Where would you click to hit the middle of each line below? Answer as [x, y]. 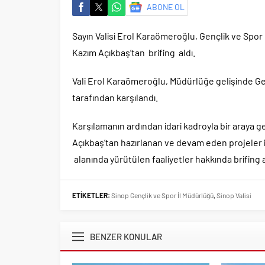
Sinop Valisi [234, 195]
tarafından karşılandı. [115, 98]
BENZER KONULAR [126, 237]
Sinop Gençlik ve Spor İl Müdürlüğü [162, 195]
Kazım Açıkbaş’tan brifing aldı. [134, 53]
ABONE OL [166, 7]
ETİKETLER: [91, 195]
